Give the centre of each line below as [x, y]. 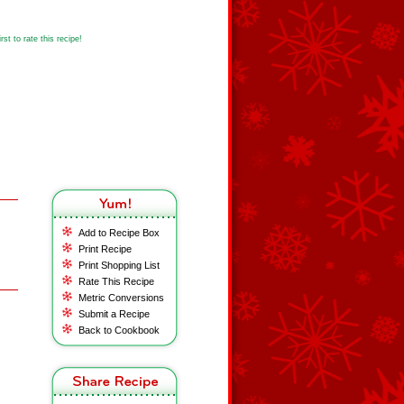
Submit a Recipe [114, 314]
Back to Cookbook [119, 330]
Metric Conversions [121, 298]
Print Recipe [105, 249]
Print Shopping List [119, 265]
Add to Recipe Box [119, 233]
